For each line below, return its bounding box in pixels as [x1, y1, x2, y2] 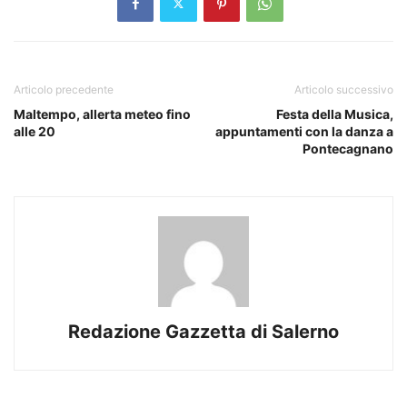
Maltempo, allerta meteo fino [14, 105, 191, 122]
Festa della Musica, [276, 105, 393, 122]
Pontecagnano [303, 140, 393, 156]
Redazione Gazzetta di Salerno [68, 320, 339, 342]
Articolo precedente [14, 82, 114, 96]
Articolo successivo [294, 82, 393, 96]
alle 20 [14, 123, 55, 139]
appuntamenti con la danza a [215, 123, 393, 139]
